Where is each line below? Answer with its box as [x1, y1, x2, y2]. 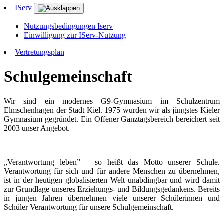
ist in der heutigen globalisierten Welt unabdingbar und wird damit [4, 175, 220, 184]
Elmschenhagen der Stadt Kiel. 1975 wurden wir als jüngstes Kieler [4, 105, 220, 114]
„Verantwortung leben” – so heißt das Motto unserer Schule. [4, 157, 220, 166]
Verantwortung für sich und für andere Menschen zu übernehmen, [4, 166, 220, 175]
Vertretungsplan [15, 47, 64, 56]
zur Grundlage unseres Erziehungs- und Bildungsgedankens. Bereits [4, 184, 220, 193]
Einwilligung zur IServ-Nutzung [24, 30, 126, 39]
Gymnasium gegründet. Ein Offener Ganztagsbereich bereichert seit [4, 114, 220, 123]
